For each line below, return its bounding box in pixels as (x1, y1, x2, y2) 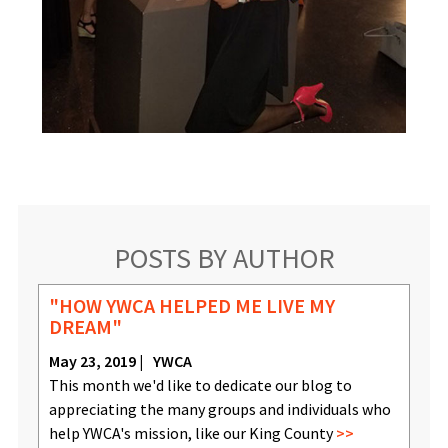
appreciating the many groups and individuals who (48, 399, 391, 420)
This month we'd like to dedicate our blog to (48, 375, 352, 396)
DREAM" (48, 314, 122, 340)
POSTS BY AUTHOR (113, 240, 335, 277)
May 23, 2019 (48, 351, 136, 372)
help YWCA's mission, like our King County (48, 423, 336, 444)
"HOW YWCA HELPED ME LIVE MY (48, 293, 335, 319)
